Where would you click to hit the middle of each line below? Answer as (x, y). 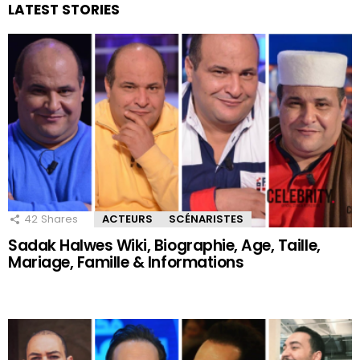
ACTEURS (127, 219)
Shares (59, 219)
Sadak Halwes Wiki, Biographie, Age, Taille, (164, 246)
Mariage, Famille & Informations (126, 263)
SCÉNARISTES (206, 219)
